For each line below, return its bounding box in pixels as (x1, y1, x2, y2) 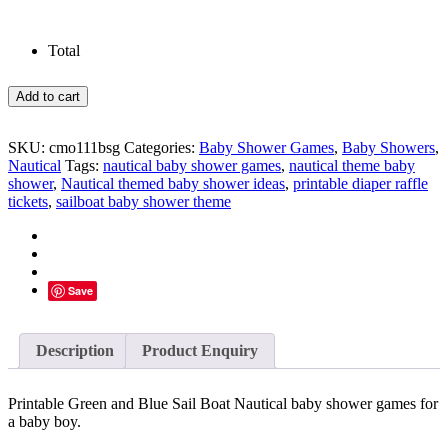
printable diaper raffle (293, 175, 428, 193)
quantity (7, 201, 58, 219)
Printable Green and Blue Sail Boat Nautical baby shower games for (8, 395, 438, 413)
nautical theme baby (289, 157, 415, 175)
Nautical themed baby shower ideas (61, 175, 285, 193)
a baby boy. (8, 413, 81, 431)
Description (36, 342, 114, 360)
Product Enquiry (142, 342, 258, 360)
